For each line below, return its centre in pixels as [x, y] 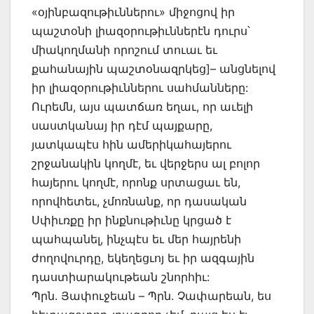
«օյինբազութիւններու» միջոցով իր [133, 12]
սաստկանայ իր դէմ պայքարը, [122, 126]
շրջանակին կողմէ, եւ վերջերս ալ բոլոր [146, 164]
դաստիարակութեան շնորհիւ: [121, 277]
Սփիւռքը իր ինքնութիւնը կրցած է [131, 220]
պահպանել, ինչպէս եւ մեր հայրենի [136, 239]
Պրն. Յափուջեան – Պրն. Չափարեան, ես [151, 296]
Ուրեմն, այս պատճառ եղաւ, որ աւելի [142, 107]
